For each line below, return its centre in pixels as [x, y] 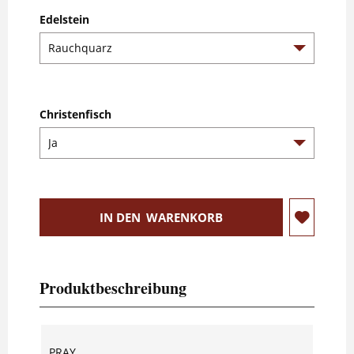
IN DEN [120, 217]
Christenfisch [75, 114]
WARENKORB [185, 217]
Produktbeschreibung [113, 288]
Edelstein [64, 19]
